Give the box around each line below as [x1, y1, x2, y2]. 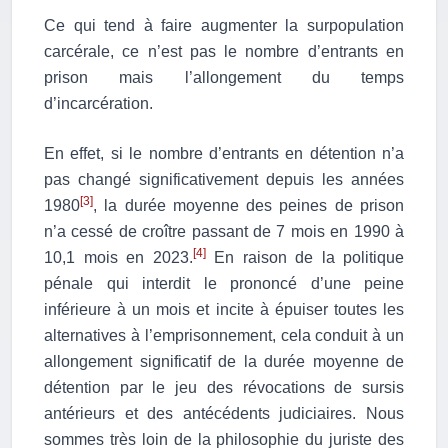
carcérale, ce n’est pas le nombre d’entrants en [44, 43, 404, 61]
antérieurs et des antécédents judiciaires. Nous [44, 405, 404, 423]
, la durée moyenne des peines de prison [93, 197, 404, 215]
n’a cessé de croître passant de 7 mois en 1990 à [44, 223, 404, 241]
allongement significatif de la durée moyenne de [44, 353, 404, 371]
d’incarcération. [44, 95, 153, 113]
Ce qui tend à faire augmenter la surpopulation [44, 17, 404, 35]
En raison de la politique [205, 249, 404, 267]
